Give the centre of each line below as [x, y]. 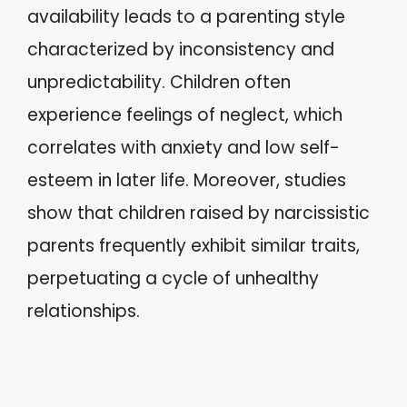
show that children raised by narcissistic [199, 213]
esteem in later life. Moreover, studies [187, 180]
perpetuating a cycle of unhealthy [173, 278]
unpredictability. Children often [159, 82]
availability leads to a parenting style [186, 17]
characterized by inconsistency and [181, 50]
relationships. [84, 311]
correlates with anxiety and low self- [184, 148]
